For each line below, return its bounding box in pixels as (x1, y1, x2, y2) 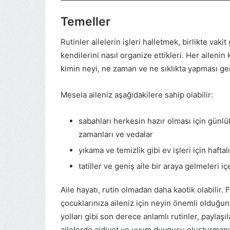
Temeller (61, 14, 110, 29)
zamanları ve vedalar (79, 129, 153, 140)
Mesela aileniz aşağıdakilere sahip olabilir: (61, 90, 213, 100)
